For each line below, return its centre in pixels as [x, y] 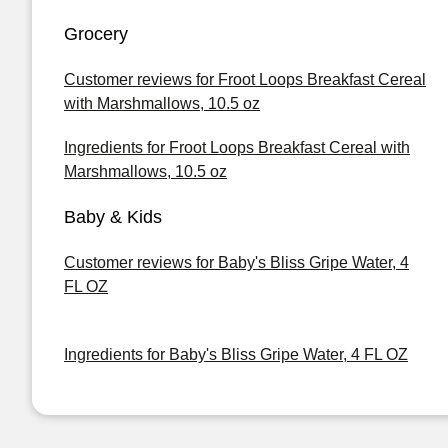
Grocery [96, 34]
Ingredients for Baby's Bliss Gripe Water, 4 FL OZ [236, 354]
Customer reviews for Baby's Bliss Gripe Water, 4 [236, 262]
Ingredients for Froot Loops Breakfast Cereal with [237, 147]
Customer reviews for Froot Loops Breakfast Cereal [245, 79]
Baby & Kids [113, 217]
